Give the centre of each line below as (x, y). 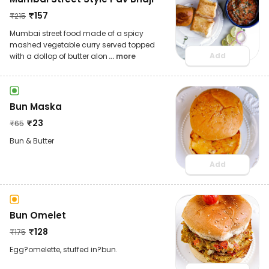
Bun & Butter (32, 141)
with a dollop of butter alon (59, 56)
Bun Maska (36, 106)
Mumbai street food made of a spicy (77, 33)
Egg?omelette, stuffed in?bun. (64, 249)
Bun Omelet (38, 215)
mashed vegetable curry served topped (82, 44)
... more (122, 56)
